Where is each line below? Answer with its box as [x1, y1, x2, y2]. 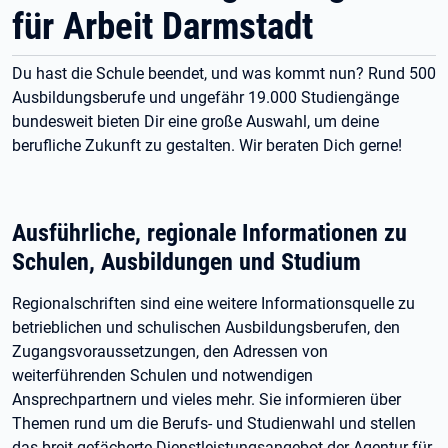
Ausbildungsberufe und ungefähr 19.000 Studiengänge [12, 88, 399, 107]
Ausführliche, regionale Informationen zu [12, 218, 407, 247]
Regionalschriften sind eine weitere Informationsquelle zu [12, 294, 415, 313]
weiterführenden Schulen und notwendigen [12, 366, 313, 385]
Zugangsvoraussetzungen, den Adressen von [12, 342, 328, 361]
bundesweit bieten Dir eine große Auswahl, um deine [12, 112, 379, 131]
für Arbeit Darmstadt [12, 5, 313, 48]
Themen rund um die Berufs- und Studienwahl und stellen [12, 414, 416, 433]
